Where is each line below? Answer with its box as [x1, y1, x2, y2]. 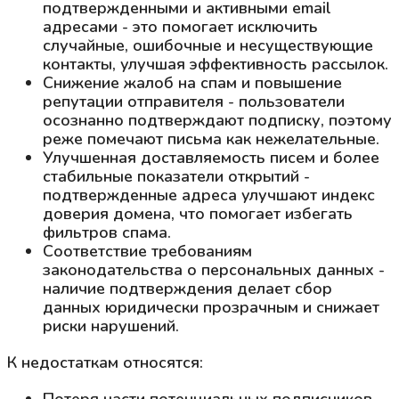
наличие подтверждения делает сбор [43, 277, 332, 299]
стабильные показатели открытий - [43, 165, 310, 187]
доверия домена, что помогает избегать [43, 202, 353, 224]
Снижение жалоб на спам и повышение [43, 71, 342, 94]
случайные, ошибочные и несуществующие [43, 34, 373, 56]
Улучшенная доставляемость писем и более [43, 146, 379, 168]
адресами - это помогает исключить [43, 15, 318, 37]
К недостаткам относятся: [7, 351, 203, 373]
